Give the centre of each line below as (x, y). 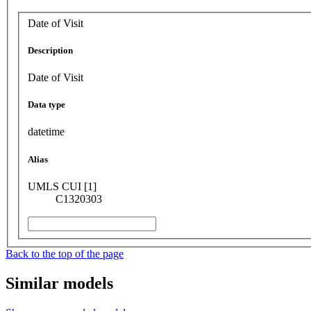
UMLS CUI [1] (62, 186)
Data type (47, 105)
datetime (46, 132)
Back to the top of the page (65, 253)
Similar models (59, 283)
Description (50, 50)
